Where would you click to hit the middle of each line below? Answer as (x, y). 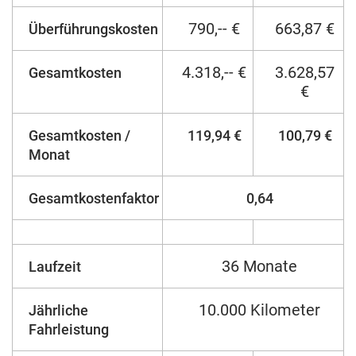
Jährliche (58, 310)
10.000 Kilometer (259, 310)
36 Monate (259, 266)
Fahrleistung (69, 329)
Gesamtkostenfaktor (94, 198)
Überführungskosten (93, 29)
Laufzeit (55, 266)
